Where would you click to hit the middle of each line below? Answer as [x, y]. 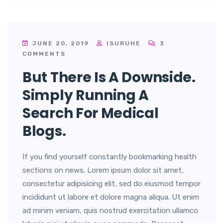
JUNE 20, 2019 [61, 43]
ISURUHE [122, 43]
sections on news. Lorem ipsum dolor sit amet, [103, 170]
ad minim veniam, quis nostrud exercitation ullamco [110, 210]
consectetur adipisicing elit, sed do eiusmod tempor [111, 183]
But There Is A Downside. [109, 77]
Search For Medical [91, 113]
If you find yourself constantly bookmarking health [110, 157]
